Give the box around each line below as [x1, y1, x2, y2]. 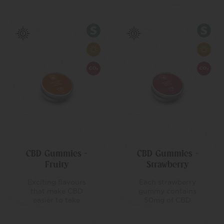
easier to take [33, 196, 80, 204]
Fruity [44, 159, 68, 170]
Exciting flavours [27, 178, 86, 186]
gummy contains [138, 187, 196, 195]
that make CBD [30, 187, 83, 195]
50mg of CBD [143, 196, 191, 204]
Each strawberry [138, 178, 196, 186]
